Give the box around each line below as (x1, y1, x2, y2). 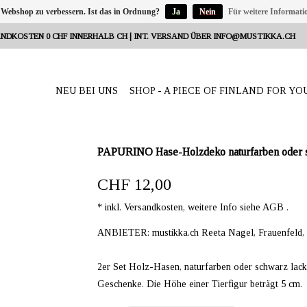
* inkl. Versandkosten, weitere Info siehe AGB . (97, 201, 288, 212)
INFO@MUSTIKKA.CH (213, 32, 295, 41)
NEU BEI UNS (56, 86, 118, 96)
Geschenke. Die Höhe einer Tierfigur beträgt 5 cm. (97, 279, 302, 289)
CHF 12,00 (97, 175, 171, 193)
